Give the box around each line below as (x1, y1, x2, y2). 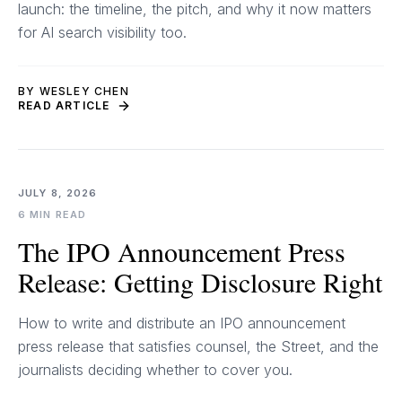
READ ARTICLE (18, 99, 110, 112)
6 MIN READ (18, 208, 86, 221)
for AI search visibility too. (18, 23, 187, 41)
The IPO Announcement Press (18, 233, 345, 269)
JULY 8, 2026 (18, 187, 98, 199)
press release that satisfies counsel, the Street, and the (18, 337, 379, 355)
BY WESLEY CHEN (18, 84, 129, 98)
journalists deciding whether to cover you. (18, 361, 293, 379)
